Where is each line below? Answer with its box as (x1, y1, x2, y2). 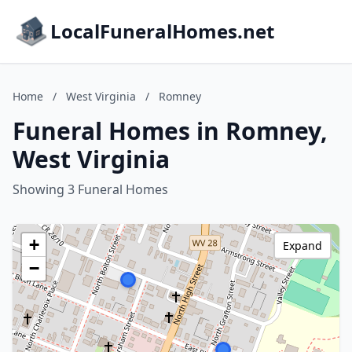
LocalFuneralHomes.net (50, 18, 274, 44)
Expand (283, 238, 322, 253)
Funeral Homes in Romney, (13, 115, 328, 147)
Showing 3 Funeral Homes (13, 181, 168, 198)
